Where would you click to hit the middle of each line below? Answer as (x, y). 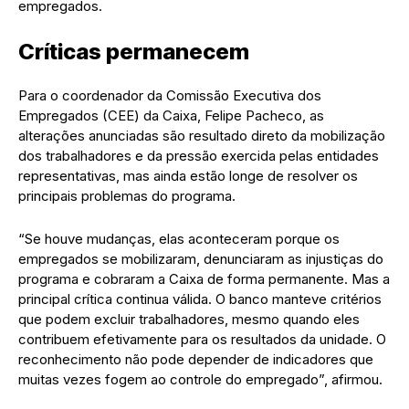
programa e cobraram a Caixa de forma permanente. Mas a (204, 278)
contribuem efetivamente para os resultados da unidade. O (202, 339)
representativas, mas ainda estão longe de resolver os (188, 175)
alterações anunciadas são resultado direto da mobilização (202, 135)
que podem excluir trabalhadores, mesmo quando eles (189, 319)
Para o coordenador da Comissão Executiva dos (170, 95)
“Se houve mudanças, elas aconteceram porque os (179, 238)
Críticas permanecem (134, 51)
